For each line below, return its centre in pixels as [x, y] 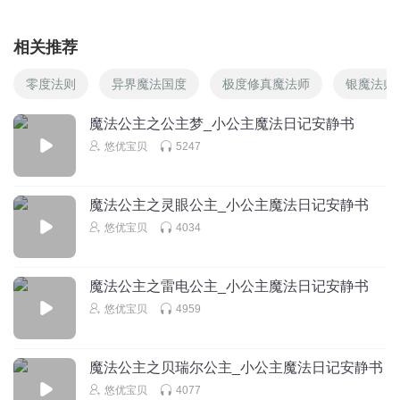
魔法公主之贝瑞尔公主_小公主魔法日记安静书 [236, 367]
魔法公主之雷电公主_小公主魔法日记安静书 [229, 286]
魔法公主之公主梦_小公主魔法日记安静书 [222, 123]
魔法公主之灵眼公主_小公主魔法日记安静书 [229, 204]
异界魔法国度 [149, 83]
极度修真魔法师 [266, 83]
